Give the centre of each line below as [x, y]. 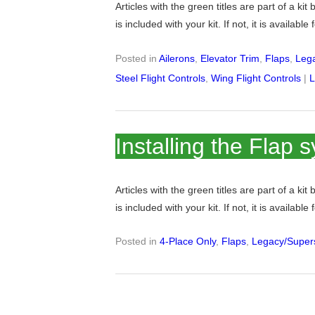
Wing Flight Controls [256, 78]
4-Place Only [188, 242]
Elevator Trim [230, 58]
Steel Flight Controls [161, 78]
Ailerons [177, 58]
